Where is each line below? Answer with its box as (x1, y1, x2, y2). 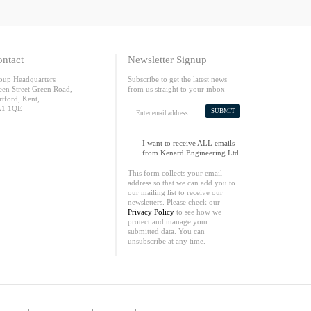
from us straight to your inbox (128, 85, 225, 93)
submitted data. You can (128, 227, 205, 235)
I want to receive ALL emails (142, 139, 235, 147)
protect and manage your (128, 217, 208, 226)
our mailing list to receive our (128, 188, 223, 196)
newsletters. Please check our (128, 198, 220, 206)
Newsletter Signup (128, 54, 207, 65)
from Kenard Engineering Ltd (142, 149, 239, 157)
